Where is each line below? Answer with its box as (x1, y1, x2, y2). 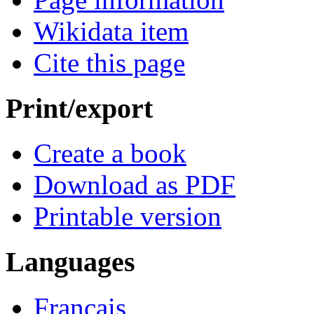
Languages (6, 246, 135, 278)
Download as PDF (34, 170, 235, 200)
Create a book (34, 138, 186, 169)
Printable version (34, 201, 221, 232)
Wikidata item (34, 15, 189, 46)
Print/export (6, 92, 153, 124)
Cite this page (34, 47, 185, 78)
